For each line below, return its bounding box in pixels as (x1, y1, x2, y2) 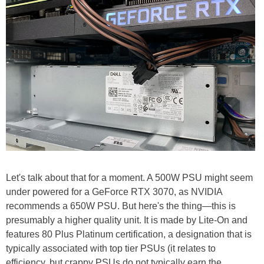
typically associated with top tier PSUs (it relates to (6, 243, 216, 254)
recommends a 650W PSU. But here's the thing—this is (6, 201, 236, 212)
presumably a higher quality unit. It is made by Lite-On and (6, 215, 247, 226)
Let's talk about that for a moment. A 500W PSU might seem (6, 173, 253, 183)
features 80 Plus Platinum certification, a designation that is (6, 229, 252, 240)
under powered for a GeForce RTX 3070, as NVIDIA (6, 187, 222, 197)
